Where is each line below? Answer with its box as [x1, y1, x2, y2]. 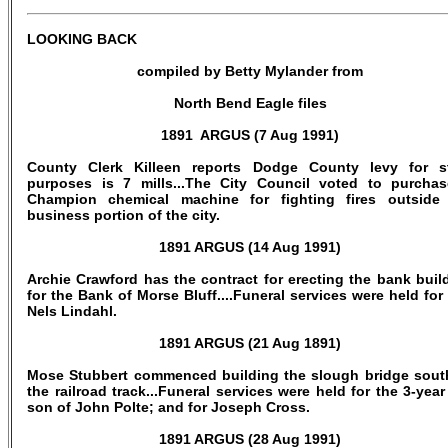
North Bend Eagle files [173, 95, 327, 111]
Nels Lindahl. [27, 303, 117, 319]
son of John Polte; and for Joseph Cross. [27, 399, 310, 415]
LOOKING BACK [27, 31, 137, 47]
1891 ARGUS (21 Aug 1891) [159, 335, 341, 351]
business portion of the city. [27, 207, 220, 223]
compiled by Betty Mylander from [137, 63, 363, 79]
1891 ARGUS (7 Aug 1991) [161, 127, 339, 143]
